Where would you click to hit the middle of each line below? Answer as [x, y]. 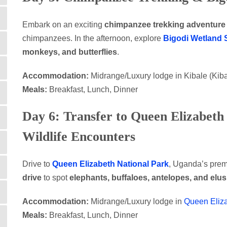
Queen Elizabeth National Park [110, 164]
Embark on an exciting [63, 25]
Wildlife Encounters [79, 137]
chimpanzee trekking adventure [165, 25]
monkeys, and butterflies [70, 52]
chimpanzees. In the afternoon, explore [93, 38]
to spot [55, 178]
